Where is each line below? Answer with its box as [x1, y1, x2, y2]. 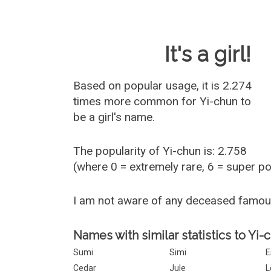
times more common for [73, 94, 200, 108]
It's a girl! [165, 42, 252, 67]
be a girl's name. [73, 110, 155, 124]
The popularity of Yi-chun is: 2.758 [73, 144, 247, 158]
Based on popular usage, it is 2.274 [73, 79, 252, 93]
